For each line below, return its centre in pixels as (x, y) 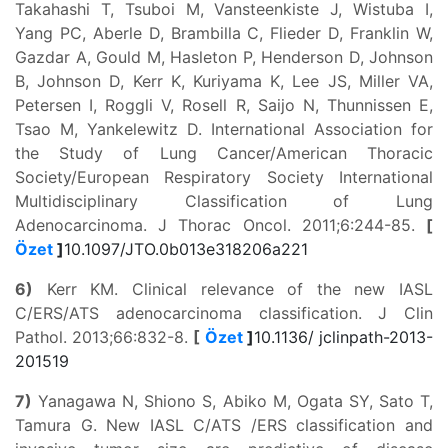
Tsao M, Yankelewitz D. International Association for (224, 129)
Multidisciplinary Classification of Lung (224, 201)
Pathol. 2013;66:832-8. (104, 337)
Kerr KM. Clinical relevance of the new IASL (233, 289)
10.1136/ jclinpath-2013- (343, 337)
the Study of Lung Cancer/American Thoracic (224, 153)
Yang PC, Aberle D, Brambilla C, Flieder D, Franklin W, (224, 33)
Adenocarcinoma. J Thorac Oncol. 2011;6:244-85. (220, 225)
